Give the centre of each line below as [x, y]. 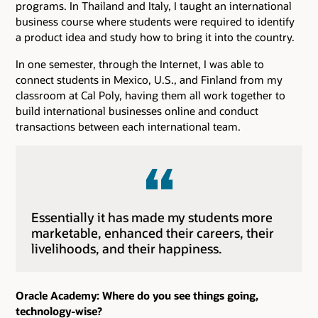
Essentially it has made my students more [152, 218]
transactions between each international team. [128, 127]
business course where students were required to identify [155, 21]
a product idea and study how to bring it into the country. [155, 37]
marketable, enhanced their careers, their [153, 233]
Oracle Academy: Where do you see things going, [137, 296]
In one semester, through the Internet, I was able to [140, 64]
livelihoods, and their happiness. [127, 249]
